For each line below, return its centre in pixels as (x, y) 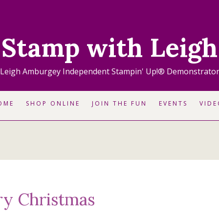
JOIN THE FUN (119, 103)
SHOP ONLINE (53, 103)
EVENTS (173, 103)
